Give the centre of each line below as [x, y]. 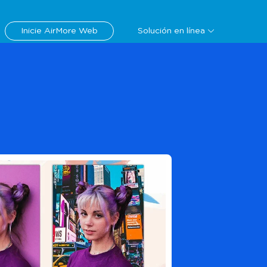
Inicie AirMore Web [59, 31]
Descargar [208, 18]
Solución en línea [171, 31]
